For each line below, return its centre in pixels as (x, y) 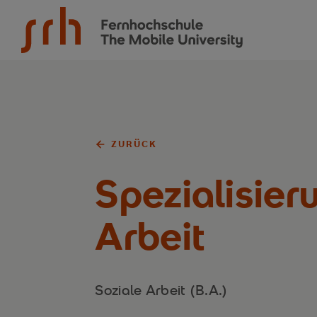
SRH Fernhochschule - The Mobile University (140, 13)
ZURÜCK (134, 144)
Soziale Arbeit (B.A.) (161, 290)
